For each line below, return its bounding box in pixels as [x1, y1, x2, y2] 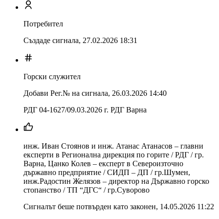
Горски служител [23, 72, 81, 81]
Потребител [23, 20, 63, 28]
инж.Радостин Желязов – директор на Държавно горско [23, 177, 209, 186]
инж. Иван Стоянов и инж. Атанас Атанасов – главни [23, 142, 203, 151]
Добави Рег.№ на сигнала [23, 89, 108, 98]
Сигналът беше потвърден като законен [23, 202, 156, 211]
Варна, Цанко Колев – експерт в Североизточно [23, 159, 183, 168]
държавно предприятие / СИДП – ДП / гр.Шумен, [23, 168, 190, 177]
